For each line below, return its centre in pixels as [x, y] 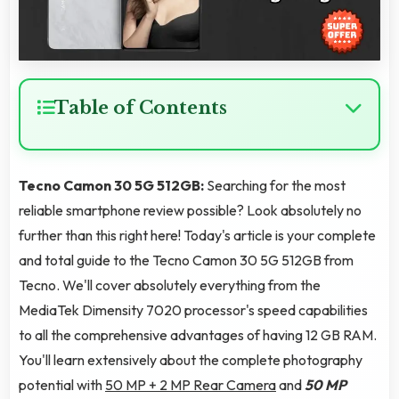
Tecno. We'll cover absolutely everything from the [170, 285]
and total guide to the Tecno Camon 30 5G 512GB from [186, 261]
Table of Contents [141, 108]
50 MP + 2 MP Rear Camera [191, 385]
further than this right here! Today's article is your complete [197, 236]
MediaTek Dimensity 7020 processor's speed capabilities [193, 310]
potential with [62, 385]
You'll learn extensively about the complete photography [191, 360]
